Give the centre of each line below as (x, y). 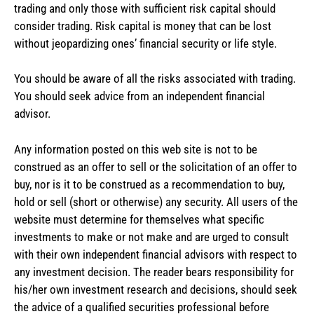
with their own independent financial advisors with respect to (156, 254)
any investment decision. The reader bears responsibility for (154, 272)
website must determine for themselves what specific (139, 219)
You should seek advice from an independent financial (139, 96)
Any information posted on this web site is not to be (136, 149)
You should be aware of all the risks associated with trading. (155, 79)
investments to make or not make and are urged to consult (151, 237)
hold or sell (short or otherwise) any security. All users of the (156, 202)
